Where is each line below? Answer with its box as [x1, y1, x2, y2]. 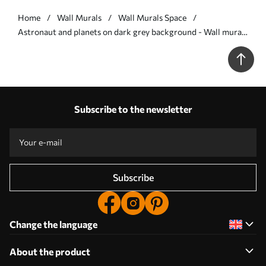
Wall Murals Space [118, 12, 186, 23]
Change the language [9, 218, 97, 230]
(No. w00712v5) [18, 40, 77, 51]
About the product [9, 245, 90, 257]
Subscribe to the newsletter [74, 103, 192, 115]
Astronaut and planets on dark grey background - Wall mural [18, 26, 244, 37]
